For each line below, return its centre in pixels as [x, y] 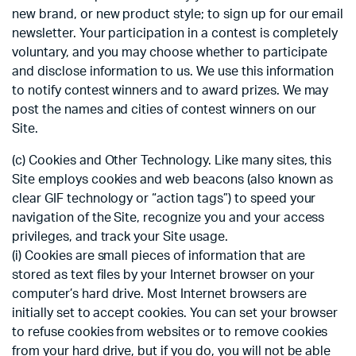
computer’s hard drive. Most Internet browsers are [159, 294]
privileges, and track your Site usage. [120, 237]
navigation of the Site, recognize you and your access [168, 218]
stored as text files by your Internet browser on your [164, 275]
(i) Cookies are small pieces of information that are [159, 256]
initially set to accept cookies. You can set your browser [175, 313]
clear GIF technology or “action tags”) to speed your [164, 199]
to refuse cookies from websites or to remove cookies [170, 333]
